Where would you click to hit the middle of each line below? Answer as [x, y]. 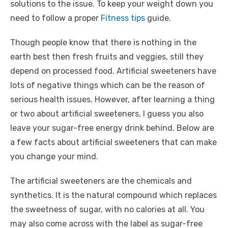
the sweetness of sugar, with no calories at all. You [107, 209]
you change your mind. [54, 156]
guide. [158, 18]
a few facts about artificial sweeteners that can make [113, 142]
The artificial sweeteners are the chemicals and [101, 181]
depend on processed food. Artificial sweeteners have [113, 71]
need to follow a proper [55, 18]
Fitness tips [123, 18]
